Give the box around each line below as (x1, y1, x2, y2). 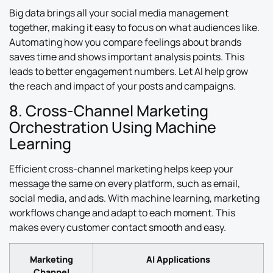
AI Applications (146, 253, 210, 266)
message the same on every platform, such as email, (9, 176, 240, 190)
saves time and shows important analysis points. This (9, 50, 244, 64)
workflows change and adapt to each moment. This (9, 205, 235, 219)
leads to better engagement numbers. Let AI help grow (9, 65, 248, 79)
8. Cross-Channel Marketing (9, 99, 208, 121)
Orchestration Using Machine (9, 116, 216, 138)
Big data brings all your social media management (9, 6, 229, 20)
